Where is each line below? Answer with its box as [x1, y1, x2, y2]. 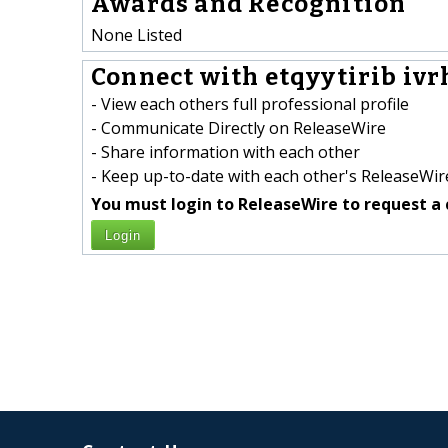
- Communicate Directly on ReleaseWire [91, 117, 386, 140]
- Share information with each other [91, 141, 360, 164]
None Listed [91, 23, 182, 46]
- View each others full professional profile [91, 93, 409, 116]
